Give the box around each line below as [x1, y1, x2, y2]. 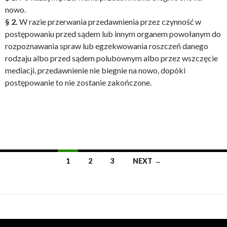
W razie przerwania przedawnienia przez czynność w [19, 17, 201, 26]
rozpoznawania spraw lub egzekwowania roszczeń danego [5, 41, 208, 51]
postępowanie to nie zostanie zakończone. [5, 78, 152, 87]
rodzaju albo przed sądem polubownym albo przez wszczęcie [5, 53, 218, 63]
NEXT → [132, 157, 161, 165]
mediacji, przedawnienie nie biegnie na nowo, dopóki [5, 65, 185, 75]
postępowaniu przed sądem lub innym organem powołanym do [5, 29, 221, 39]
